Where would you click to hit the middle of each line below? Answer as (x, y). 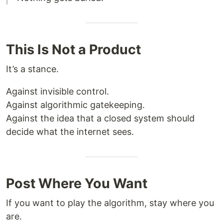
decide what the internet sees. (70, 132)
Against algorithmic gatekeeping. (75, 105)
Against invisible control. (57, 91)
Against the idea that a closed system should (100, 118)
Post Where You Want (77, 183)
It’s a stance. (32, 69)
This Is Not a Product (73, 50)
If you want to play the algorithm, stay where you (110, 203)
